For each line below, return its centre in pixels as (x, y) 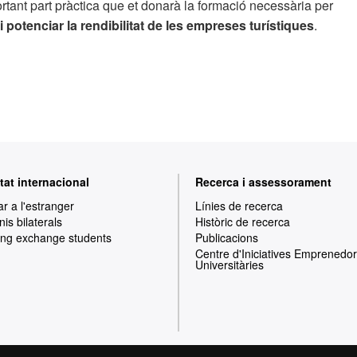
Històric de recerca (243, 222)
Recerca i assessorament (263, 182)
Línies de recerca (239, 206)
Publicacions (227, 237)
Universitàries (229, 265)
